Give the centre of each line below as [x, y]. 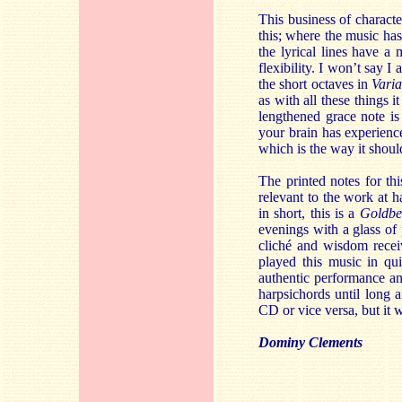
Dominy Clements [310, 342]
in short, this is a [309, 213]
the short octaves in [315, 84]
